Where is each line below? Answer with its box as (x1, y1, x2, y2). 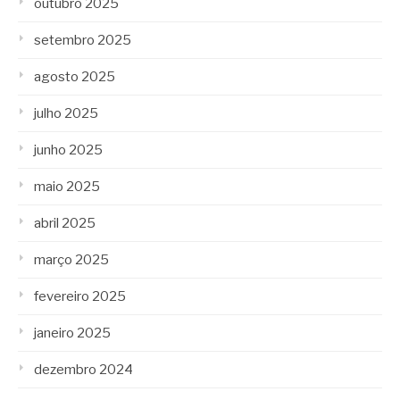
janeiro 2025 (34, 325, 111, 341)
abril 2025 (34, 215, 96, 231)
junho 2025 (34, 142, 103, 158)
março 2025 (34, 252, 109, 268)
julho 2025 (34, 105, 98, 121)
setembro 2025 (34, 32, 131, 48)
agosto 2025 (34, 69, 115, 85)
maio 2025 (34, 179, 100, 195)
